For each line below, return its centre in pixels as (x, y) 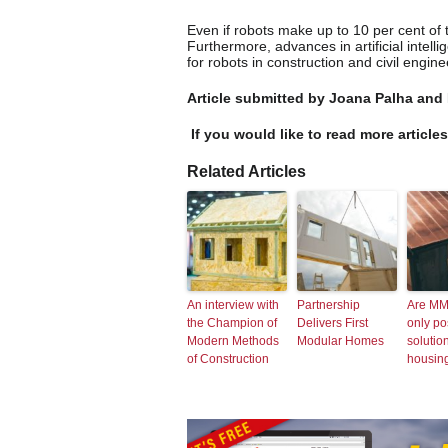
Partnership (328, 304)
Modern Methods (233, 340)
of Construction (228, 358)
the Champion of (232, 322)
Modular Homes (340, 340)
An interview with (233, 304)
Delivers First (332, 322)
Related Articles (246, 170)
